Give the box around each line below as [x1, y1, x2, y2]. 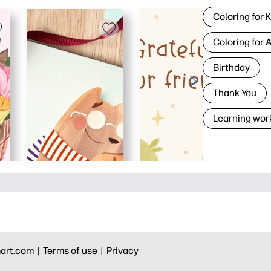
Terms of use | [43, 245, 106, 257]
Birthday [213, 62, 250, 74]
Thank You [213, 87, 257, 99]
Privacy [106, 245, 139, 257]
